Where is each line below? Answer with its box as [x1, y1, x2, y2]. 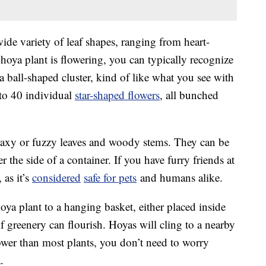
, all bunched [160, 87, 218, 103]
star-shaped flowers [75, 87, 160, 103]
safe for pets [84, 170, 137, 185]
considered [32, 170, 81, 185]
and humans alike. [137, 170, 223, 185]
